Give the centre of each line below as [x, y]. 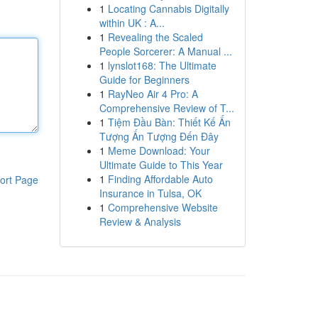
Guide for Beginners [144, 79]
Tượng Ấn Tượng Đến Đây [159, 136]
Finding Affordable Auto [160, 179]
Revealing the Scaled [155, 37]
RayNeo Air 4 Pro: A [153, 94]
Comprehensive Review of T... [166, 108]
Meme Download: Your [159, 150]
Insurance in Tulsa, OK [150, 193]
